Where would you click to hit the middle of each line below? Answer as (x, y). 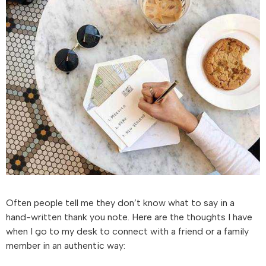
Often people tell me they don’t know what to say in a (120, 202)
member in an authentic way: (66, 245)
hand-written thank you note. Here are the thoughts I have (129, 217)
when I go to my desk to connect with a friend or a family (127, 231)
